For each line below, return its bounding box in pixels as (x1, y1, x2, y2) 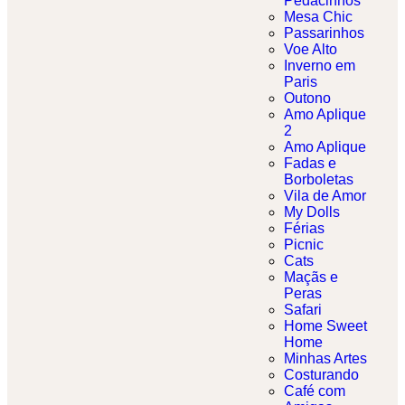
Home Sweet (284, 318, 367, 334)
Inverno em (284, 58, 355, 74)
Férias (284, 221, 325, 237)
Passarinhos (284, 25, 364, 42)
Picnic (284, 237, 324, 253)
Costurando (284, 367, 359, 383)
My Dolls (284, 204, 340, 221)
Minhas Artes (284, 351, 367, 367)
